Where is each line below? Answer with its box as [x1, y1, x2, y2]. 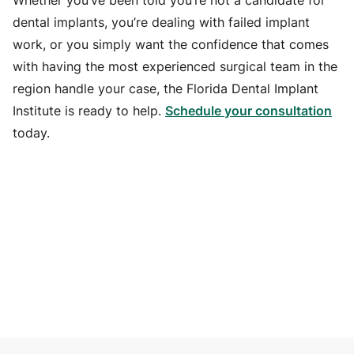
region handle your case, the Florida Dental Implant [13, 81, 318, 96]
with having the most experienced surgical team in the [13, 58, 337, 74]
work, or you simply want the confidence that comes [13, 36, 329, 52]
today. [13, 125, 50, 141]
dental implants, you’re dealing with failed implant [13, 14, 310, 30]
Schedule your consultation [165, 103, 332, 119]
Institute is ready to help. [13, 103, 165, 119]
